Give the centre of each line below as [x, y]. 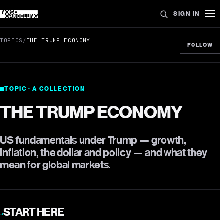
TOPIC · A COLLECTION [45, 89]
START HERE [34, 212]
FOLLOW [200, 45]
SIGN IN [187, 14]
